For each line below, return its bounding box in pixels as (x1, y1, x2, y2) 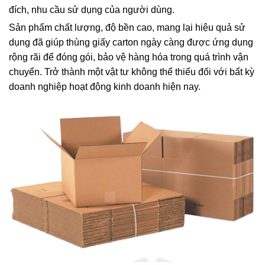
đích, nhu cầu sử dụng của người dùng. (9, 4, 177, 15)
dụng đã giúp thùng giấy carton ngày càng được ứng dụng (9, 37, 253, 47)
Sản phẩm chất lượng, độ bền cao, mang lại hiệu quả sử (9, 22, 245, 33)
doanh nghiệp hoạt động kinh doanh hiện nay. (9, 81, 201, 92)
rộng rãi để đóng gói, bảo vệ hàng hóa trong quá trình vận (9, 51, 248, 62)
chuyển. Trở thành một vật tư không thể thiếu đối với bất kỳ (9, 66, 254, 77)
